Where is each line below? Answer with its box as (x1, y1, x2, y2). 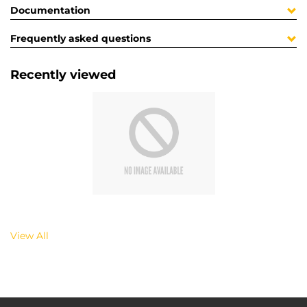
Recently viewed (10, 67, 116, 83)
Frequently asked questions (10, 32, 151, 45)
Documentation (10, 4, 90, 17)
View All (10, 229, 49, 242)
